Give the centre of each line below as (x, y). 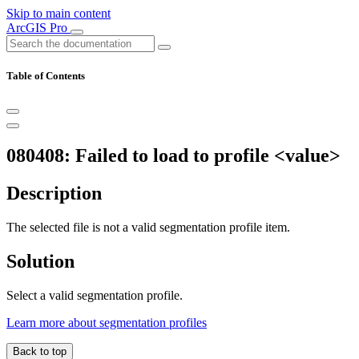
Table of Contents (46, 76)
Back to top (40, 351)
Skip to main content (58, 13)
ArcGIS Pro (38, 28)
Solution (40, 261)
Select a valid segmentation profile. (95, 295)
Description (54, 194)
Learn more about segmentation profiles (107, 322)
